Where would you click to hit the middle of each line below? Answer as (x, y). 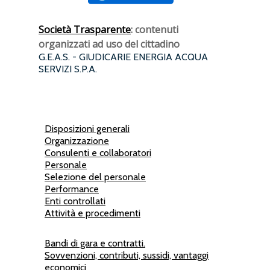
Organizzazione (77, 141)
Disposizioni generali (87, 129)
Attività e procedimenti (93, 213)
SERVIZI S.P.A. (68, 69)
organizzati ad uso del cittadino (109, 44)
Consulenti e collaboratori (98, 153)
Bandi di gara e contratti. (95, 243)
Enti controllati (75, 201)
